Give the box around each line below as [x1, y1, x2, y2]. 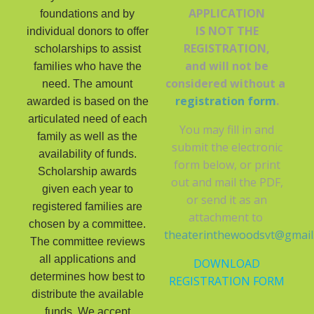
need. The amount [42, 78, 132, 90]
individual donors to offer [26, 25, 149, 37]
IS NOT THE [195, 23, 259, 39]
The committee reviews [29, 235, 145, 247]
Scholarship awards [38, 165, 137, 177]
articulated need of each [27, 113, 147, 125]
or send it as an [186, 192, 267, 207]
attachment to [188, 210, 266, 225]
